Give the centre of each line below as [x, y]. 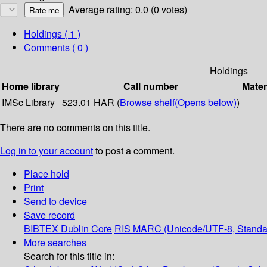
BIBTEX [41, 229]
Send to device [55, 201]
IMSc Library [28, 103]
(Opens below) [206, 103]
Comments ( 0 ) [56, 48]
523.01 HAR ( [91, 103]
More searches [55, 243]
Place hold [46, 174]
